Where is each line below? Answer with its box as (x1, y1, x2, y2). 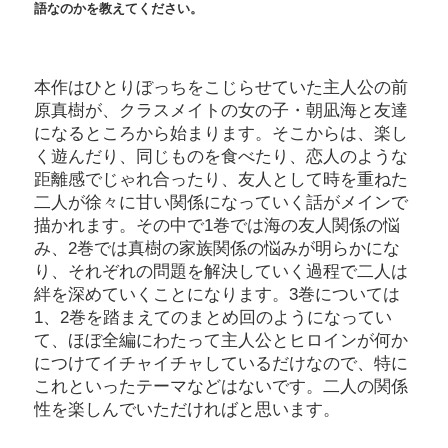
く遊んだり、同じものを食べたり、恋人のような (34, 147, 408, 167)
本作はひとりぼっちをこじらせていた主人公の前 (34, 78, 408, 98)
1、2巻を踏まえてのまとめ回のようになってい (34, 308, 392, 328)
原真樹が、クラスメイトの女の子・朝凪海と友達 (34, 101, 408, 121)
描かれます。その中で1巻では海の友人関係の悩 (34, 216, 400, 236)
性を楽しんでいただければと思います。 (34, 400, 340, 420)
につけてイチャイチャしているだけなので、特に (34, 354, 408, 374)
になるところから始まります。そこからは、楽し (34, 124, 408, 144)
